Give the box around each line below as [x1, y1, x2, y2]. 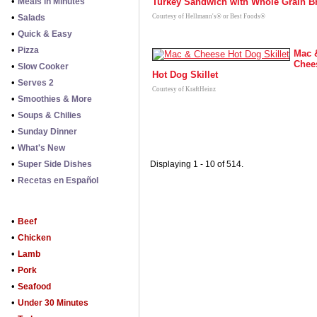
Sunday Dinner [18, 127, 77, 137]
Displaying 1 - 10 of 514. [150, 159, 243, 169]
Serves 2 [18, 78, 54, 88]
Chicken [18, 233, 51, 243]
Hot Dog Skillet [152, 69, 218, 80]
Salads [18, 13, 45, 23]
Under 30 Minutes [18, 298, 88, 308]
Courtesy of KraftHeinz [152, 86, 216, 93]
